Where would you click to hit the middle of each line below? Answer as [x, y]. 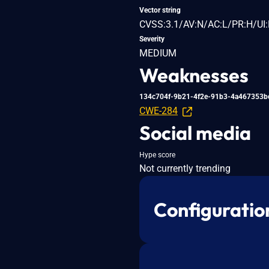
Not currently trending [185, 168]
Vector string [160, 10]
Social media [195, 132]
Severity [152, 39]
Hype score [157, 155]
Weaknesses [194, 75]
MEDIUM [158, 53]
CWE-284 [159, 110]
